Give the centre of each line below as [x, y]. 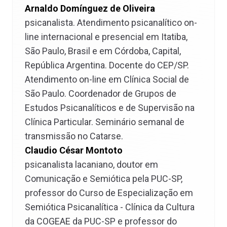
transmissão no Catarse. [74, 136]
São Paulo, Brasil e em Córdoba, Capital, [103, 51]
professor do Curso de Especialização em [109, 193]
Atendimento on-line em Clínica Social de [107, 79]
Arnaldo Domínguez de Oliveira [90, 8]
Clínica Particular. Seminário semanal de [105, 122]
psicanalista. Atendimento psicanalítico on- [111, 23]
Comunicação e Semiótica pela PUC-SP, [104, 179]
